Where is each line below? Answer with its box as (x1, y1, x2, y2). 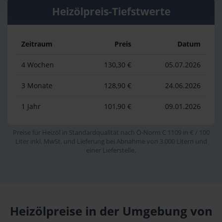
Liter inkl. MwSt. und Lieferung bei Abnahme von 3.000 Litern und (15, 137, 207, 146)
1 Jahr (21, 101, 41, 111)
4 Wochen (21, 59, 54, 69)
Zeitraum (21, 39, 53, 49)
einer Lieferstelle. (86, 146, 136, 155)
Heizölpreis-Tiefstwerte (52, 4, 170, 18)
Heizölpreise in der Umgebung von (9, 203, 213, 220)
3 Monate (21, 80, 53, 90)
